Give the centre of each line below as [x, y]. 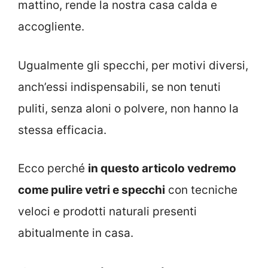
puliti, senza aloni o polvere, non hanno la [128, 108]
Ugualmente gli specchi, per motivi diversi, [133, 65]
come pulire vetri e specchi [92, 190]
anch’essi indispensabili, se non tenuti [119, 87]
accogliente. [51, 27]
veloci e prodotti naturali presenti [107, 212]
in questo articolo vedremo [162, 169]
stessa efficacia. [62, 130]
